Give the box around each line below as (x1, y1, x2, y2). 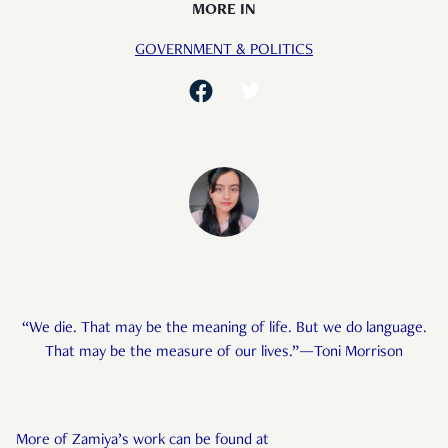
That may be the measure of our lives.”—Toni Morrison (45, 345, 403, 362)
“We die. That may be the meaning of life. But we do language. (21, 321, 427, 338)
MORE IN (192, 2, 256, 19)
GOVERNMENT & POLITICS (135, 42, 313, 59)
